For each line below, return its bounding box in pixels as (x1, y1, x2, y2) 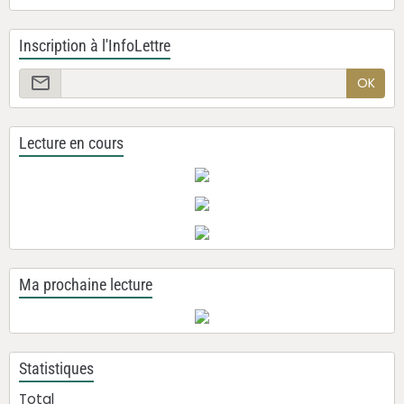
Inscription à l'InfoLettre (19, 36, 170, 55)
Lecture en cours (19, 134, 124, 153)
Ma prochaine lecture (19, 276, 152, 295)
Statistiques (19, 360, 94, 379)
